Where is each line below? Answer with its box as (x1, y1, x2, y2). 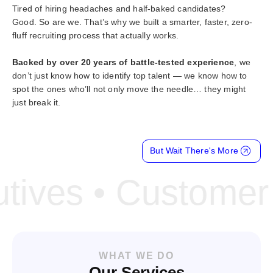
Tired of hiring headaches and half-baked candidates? (12, 4, 226, 13)
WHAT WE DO (99, 250, 174, 261)
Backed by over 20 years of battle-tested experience (12, 57, 235, 67)
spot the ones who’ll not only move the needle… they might (12, 84, 246, 94)
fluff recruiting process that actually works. (12, 30, 179, 40)
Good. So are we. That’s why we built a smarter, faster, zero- (12, 17, 252, 27)
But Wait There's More (150, 146, 238, 155)
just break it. (12, 97, 61, 107)
